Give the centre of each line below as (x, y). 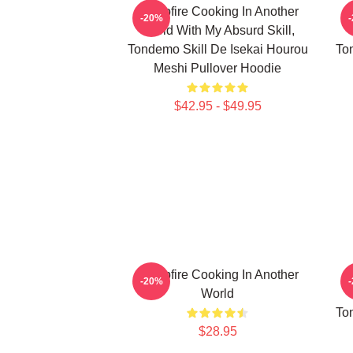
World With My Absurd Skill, (217, 30)
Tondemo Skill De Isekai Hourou (217, 49)
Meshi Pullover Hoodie (217, 68)
